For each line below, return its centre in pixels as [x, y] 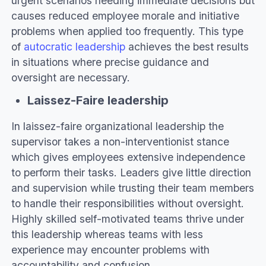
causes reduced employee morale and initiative [125, 16]
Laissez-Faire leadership [98, 101]
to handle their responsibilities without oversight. [127, 203]
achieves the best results [187, 47]
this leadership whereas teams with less [107, 234]
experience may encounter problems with [110, 249]
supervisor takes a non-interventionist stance [120, 141]
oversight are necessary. [70, 78]
